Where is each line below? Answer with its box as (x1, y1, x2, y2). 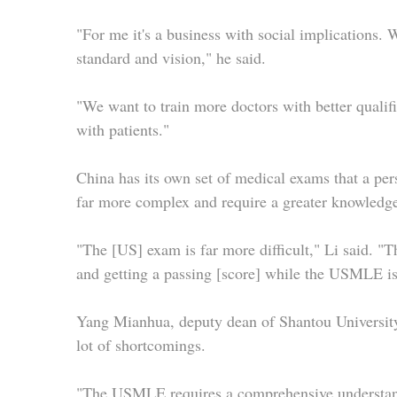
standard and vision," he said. (76, 46, 266, 68)
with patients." (76, 118, 169, 140)
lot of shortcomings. (76, 333, 206, 355)
